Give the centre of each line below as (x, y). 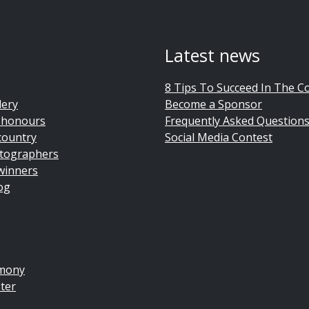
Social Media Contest (219, 137)
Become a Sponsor (213, 104)
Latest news (212, 55)
